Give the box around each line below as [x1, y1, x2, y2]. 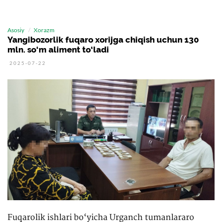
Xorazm [34, 26, 55, 34]
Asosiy [7, 26, 24, 34]
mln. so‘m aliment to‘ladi [7, 45, 109, 55]
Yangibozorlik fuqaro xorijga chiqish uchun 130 [7, 35, 199, 45]
